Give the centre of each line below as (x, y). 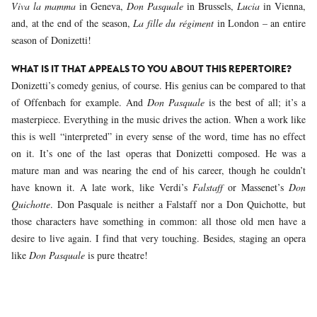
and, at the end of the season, (73, 23)
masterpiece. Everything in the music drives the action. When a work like (158, 119)
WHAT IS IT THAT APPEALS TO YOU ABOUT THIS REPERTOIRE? (151, 68)
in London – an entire (260, 23)
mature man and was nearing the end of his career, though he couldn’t (158, 170)
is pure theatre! (116, 255)
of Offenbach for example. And (79, 102)
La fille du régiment (174, 23)
